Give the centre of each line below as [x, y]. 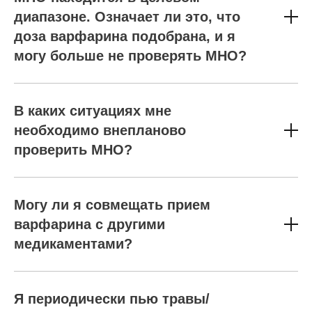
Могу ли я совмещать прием [112, 205]
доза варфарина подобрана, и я [125, 36]
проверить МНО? [73, 150]
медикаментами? [73, 244]
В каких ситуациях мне [93, 111]
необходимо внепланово [100, 130]
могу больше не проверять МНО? [130, 56]
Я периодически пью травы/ [112, 299]
